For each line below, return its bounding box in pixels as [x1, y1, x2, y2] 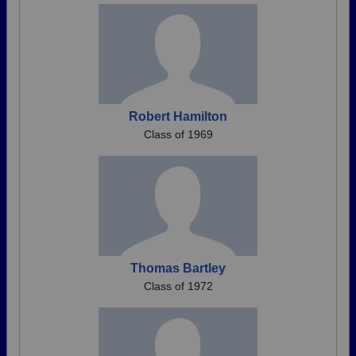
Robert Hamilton [129, 110, 227, 123]
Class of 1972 [143, 280, 213, 292]
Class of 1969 [143, 128, 213, 141]
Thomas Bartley [130, 261, 226, 275]
